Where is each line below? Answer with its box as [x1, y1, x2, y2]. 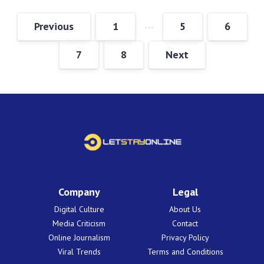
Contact [172, 218, 198, 229]
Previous [34, 19, 74, 33]
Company [58, 185, 100, 199]
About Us [169, 204, 201, 215]
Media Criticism [52, 218, 105, 229]
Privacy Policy [161, 232, 209, 243]
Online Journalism [48, 232, 110, 243]
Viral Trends [57, 246, 101, 258]
